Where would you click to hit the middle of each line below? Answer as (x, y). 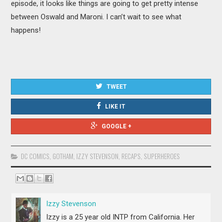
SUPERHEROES (162, 156)
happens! (26, 30)
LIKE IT (115, 106)
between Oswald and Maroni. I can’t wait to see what (96, 17)
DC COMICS (35, 156)
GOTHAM (63, 156)
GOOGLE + (116, 126)
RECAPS (131, 156)
